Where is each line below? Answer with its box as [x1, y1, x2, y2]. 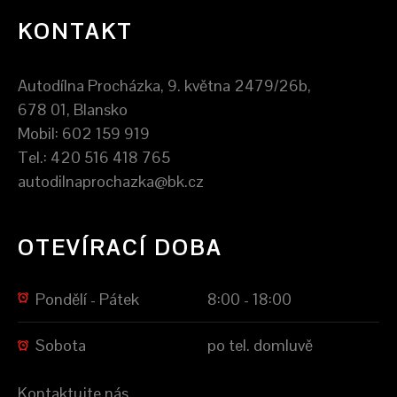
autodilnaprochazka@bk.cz [18, 170, 204, 191]
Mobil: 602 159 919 [18, 122, 150, 144]
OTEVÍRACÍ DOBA [18, 233, 222, 261]
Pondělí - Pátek [35, 288, 139, 309]
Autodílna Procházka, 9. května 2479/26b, [18, 74, 311, 96]
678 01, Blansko [18, 98, 128, 120]
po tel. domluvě [207, 334, 313, 355]
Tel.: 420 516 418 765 [18, 146, 170, 167]
